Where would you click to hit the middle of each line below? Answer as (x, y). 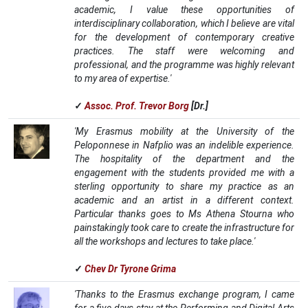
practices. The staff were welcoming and (184, 51)
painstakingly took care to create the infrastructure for (184, 228)
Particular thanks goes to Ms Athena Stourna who (184, 214)
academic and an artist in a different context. (184, 200)
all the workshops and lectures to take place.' (165, 241)
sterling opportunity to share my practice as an (184, 186)
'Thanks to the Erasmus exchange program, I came (184, 294)
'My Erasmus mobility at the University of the (184, 131)
